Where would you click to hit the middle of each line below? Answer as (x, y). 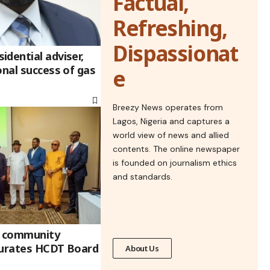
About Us (142, 248)
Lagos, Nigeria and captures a (171, 121)
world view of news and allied (171, 135)
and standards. (143, 177)
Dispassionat (175, 53)
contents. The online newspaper (177, 149)
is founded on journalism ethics (175, 163)
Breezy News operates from (168, 107)
